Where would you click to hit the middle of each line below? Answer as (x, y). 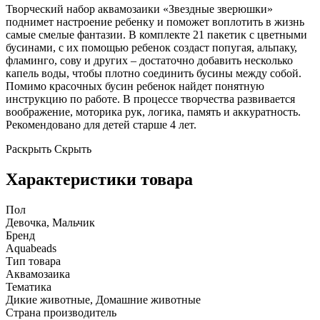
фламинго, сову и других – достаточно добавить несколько (149, 60)
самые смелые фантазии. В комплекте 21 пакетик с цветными (156, 34)
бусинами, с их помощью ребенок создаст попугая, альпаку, (151, 47)
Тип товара (33, 261)
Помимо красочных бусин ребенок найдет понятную (135, 86)
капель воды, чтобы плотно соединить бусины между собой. (154, 73)
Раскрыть (29, 149)
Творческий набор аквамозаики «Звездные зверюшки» (139, 9)
